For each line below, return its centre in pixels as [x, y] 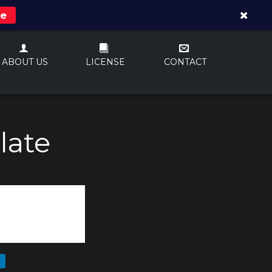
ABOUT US [25, 62]
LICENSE [105, 62]
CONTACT [185, 62]
